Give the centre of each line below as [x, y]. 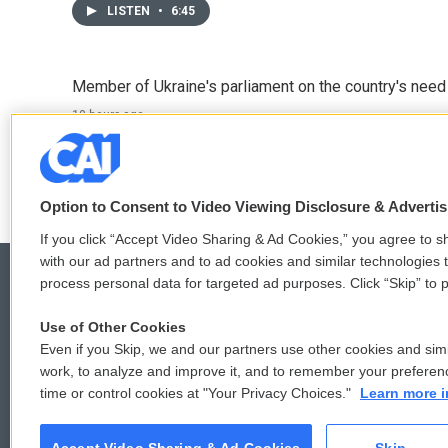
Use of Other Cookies [113, 327]
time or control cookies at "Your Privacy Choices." [197, 393]
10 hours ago [108, 115]
